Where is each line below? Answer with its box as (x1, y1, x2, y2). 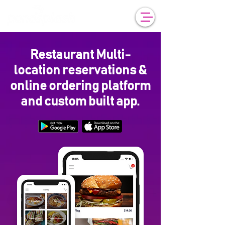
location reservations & (14, 64, 147, 77)
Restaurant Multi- (30, 48, 131, 61)
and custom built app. (21, 95, 140, 108)
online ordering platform (10, 79, 151, 92)
